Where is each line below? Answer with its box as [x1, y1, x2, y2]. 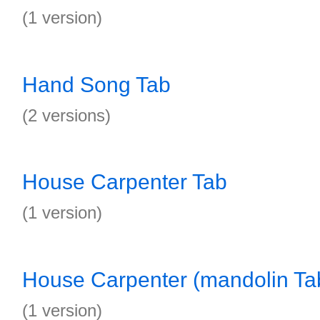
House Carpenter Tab [22, 170, 227, 194]
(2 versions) [22, 106, 111, 125]
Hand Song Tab [22, 73, 171, 96]
